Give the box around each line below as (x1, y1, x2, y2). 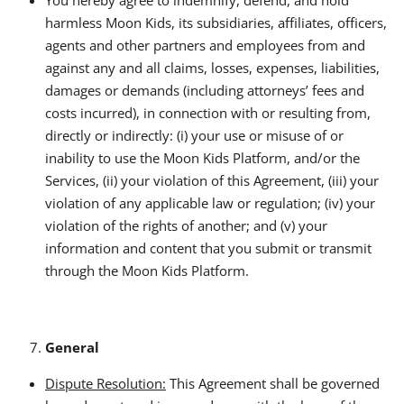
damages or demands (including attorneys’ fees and (45, 80, 364, 99)
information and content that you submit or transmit (45, 238, 372, 257)
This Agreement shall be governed (166, 373, 380, 392)
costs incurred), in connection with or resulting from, (45, 103, 371, 122)
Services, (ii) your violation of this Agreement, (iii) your (45, 170, 379, 189)
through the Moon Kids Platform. (45, 261, 249, 280)
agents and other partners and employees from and (45, 35, 365, 54)
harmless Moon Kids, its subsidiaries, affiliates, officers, (45, 13, 387, 32)
